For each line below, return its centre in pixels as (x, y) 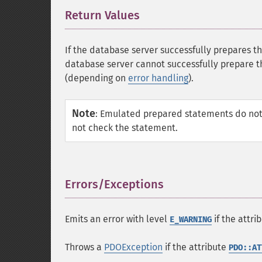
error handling (158, 78)
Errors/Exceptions (114, 184)
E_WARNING (191, 220)
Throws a (85, 247)
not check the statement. (125, 128)
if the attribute (196, 247)
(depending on (96, 78)
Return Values (102, 15)
